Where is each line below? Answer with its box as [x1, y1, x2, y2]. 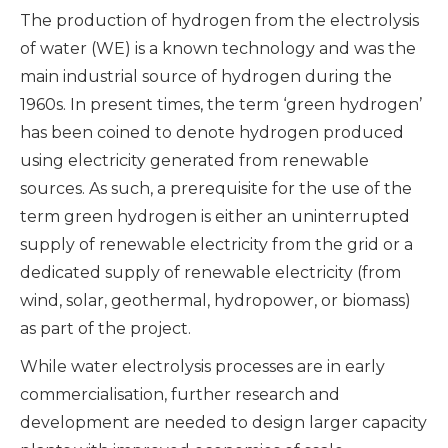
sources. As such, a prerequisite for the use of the [20, 179, 412, 198]
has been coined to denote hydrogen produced [20, 123, 404, 142]
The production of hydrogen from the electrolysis [20, 11, 419, 30]
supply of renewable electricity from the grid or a [20, 235, 413, 254]
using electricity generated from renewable [20, 151, 369, 170]
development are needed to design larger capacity [20, 413, 427, 432]
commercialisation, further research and [20, 385, 340, 404]
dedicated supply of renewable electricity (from [20, 263, 401, 282]
